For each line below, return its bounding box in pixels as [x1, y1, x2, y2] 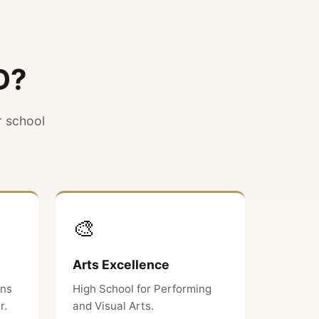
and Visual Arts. [73, 299, 154, 313]
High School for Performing [73, 282, 211, 296]
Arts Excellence [73, 257, 169, 272]
